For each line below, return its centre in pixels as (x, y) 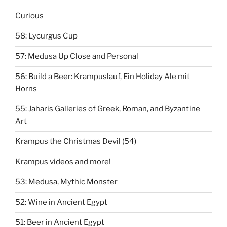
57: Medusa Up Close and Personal (77, 56)
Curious (29, 16)
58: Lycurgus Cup (46, 36)
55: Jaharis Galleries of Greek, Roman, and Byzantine (108, 109)
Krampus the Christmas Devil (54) (76, 142)
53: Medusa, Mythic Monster (66, 182)
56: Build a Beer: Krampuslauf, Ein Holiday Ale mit (103, 77)
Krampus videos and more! (63, 162)
